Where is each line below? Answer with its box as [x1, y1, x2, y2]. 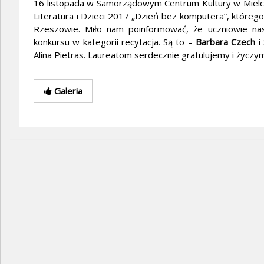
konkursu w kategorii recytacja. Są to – [34, 36, 193, 48]
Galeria [52, 85, 82, 97]
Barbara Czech [192, 36, 256, 48]
